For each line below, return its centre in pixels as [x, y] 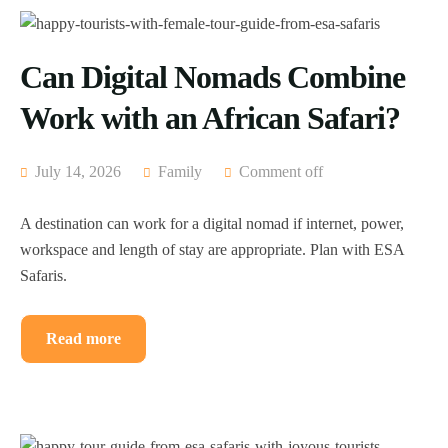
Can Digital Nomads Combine [212, 77]
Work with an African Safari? [210, 118]
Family [180, 172]
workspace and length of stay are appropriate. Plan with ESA [212, 250]
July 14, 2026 [76, 172]
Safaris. [43, 276]
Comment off [281, 172]
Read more [83, 339]
